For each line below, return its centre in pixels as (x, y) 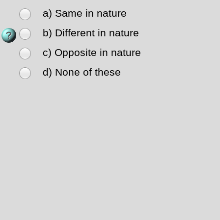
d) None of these (82, 72)
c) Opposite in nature (92, 53)
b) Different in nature (91, 33)
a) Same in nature (85, 14)
